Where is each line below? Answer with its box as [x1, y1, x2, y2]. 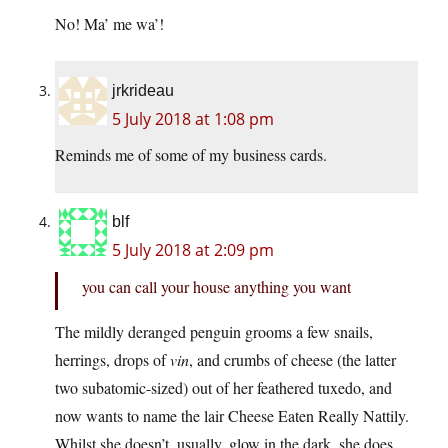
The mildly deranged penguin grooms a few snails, [55, 320, 373, 342]
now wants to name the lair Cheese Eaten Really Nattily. [55, 404, 409, 426]
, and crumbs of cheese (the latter [189, 348, 396, 370]
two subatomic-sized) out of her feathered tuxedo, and [55, 376, 392, 398]
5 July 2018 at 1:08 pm [112, 107, 274, 130]
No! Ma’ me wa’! [55, 12, 164, 34]
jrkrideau [112, 81, 174, 99]
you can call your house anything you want [82, 275, 351, 297]
